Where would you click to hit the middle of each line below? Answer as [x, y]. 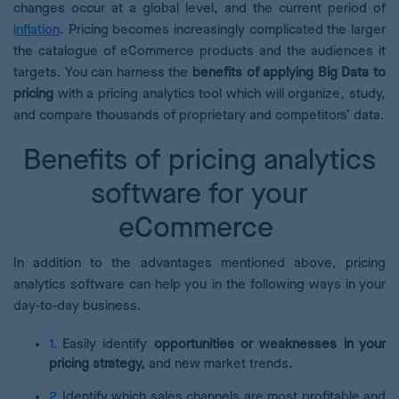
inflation [37, 30]
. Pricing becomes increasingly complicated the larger [223, 30]
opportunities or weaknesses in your [270, 344]
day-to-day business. [79, 306]
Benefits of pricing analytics [199, 160]
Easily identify [108, 344]
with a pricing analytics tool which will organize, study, [222, 94]
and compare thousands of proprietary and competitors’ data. [199, 115]
